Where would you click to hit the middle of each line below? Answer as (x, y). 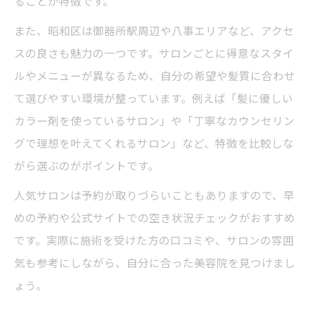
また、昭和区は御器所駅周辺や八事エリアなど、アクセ (154, 30)
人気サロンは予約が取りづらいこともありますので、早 (154, 194)
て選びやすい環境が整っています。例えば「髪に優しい (154, 97)
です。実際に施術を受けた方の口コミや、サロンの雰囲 (154, 239)
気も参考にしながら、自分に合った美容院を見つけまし (155, 262)
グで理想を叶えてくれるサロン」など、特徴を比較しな (154, 142)
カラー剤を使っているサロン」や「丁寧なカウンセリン (154, 120)
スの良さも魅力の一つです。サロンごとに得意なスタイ (154, 52)
